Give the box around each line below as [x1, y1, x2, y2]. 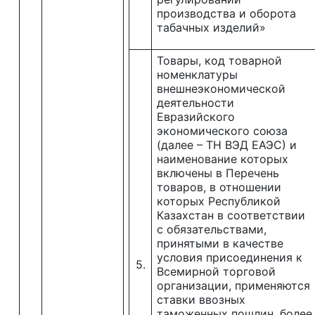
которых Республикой [157, 194, 281, 208]
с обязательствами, [157, 222, 266, 236]
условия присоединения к [157, 250, 302, 264]
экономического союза [157, 124, 288, 138]
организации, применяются [157, 278, 310, 292]
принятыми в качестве [157, 236, 283, 250]
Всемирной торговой [157, 264, 276, 278]
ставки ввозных [157, 292, 245, 307]
